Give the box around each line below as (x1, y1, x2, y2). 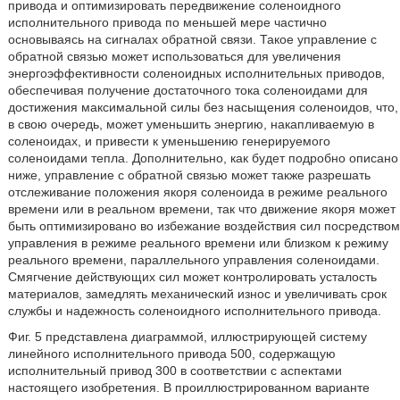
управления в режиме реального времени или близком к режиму (7, 235, 388, 250)
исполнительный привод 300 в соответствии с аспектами (7, 362, 342, 378)
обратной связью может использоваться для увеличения (7, 48, 341, 63)
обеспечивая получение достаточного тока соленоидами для (7, 82, 368, 97)
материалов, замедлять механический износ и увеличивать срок (7, 286, 387, 301)
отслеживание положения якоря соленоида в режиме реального (7, 184, 387, 199)
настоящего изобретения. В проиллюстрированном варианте (7, 379, 370, 395)
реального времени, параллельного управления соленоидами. (7, 252, 379, 267)
